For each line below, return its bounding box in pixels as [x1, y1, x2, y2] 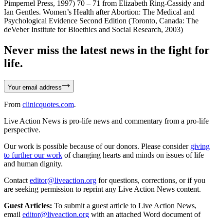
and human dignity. [4, 159, 63, 168]
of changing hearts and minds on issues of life [64, 150, 204, 159]
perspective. [4, 125, 40, 134]
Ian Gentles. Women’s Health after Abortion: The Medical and [4, 7, 195, 16]
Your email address [8, 83, 62, 91]
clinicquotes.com [22, 100, 74, 109]
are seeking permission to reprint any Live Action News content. [4, 184, 201, 193]
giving [190, 142, 210, 150]
